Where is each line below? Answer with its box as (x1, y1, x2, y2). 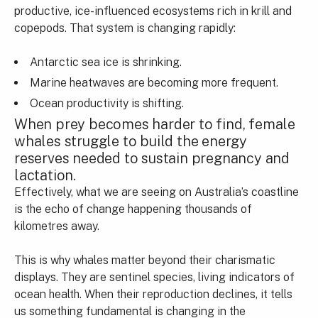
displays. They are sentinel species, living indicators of (14, 270, 295, 284)
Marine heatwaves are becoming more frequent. (30, 75, 278, 89)
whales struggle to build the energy (14, 132, 247, 150)
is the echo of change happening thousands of (14, 202, 252, 216)
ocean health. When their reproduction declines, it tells (14, 287, 292, 301)
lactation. (14, 166, 77, 184)
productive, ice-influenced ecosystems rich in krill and (14, 4, 292, 18)
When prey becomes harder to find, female (14, 115, 295, 133)
